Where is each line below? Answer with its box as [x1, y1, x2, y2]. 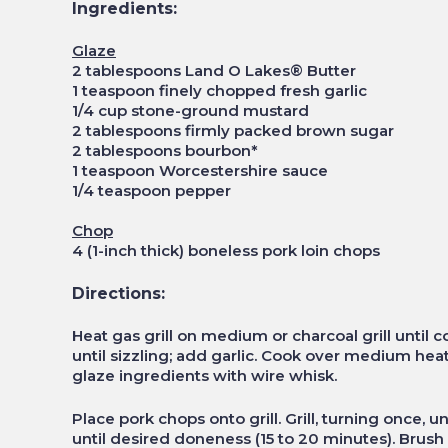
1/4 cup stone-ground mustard [72, 101, 309, 120]
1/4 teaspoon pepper [72, 181, 231, 200]
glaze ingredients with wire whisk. [72, 366, 337, 385]
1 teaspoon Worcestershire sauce [72, 161, 328, 180]
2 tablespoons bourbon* [72, 141, 258, 160]
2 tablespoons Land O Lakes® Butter [72, 61, 356, 80]
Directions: [72, 283, 165, 303]
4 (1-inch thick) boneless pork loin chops [72, 241, 380, 260]
